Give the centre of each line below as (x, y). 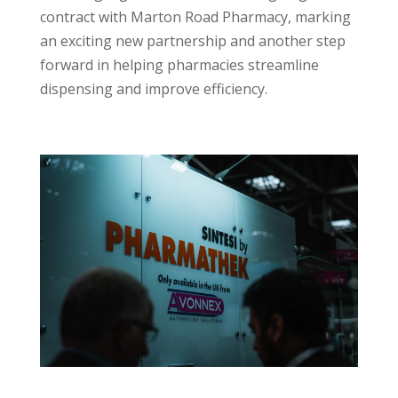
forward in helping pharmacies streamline (179, 65)
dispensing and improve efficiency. (153, 89)
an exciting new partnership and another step (192, 41)
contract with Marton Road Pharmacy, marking (195, 17)
